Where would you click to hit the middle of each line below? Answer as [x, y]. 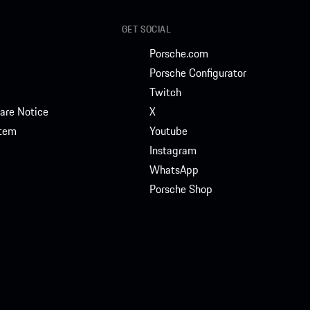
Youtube [168, 130]
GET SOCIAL [146, 29]
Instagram [173, 150]
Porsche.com [179, 53]
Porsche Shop [181, 189]
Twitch [165, 92]
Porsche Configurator [198, 72]
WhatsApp [174, 169]
